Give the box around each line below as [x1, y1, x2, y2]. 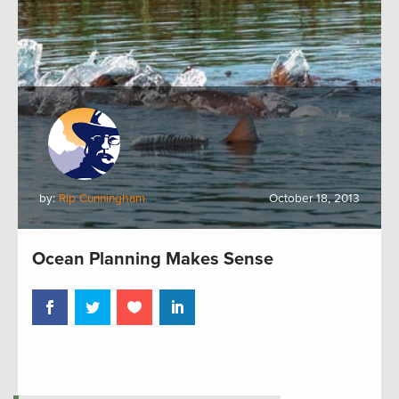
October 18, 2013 [269, 191, 360, 207]
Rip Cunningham [59, 191, 145, 207]
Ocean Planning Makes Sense [32, 248, 273, 271]
